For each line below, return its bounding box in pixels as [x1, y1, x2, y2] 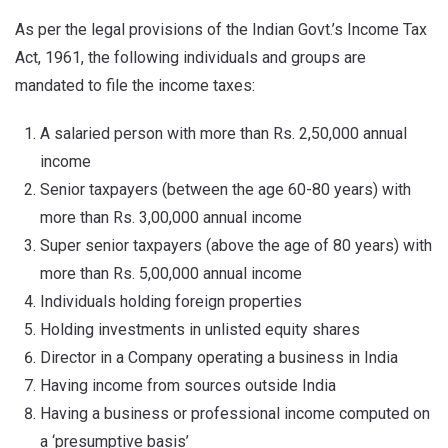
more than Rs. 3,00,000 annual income [40, 207, 302, 227]
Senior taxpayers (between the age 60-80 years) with [40, 179, 411, 199]
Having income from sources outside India [40, 375, 336, 395]
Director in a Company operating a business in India [40, 347, 398, 367]
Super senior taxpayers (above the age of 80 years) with [40, 235, 432, 255]
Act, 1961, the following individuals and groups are [15, 47, 366, 67]
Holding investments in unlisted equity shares [40, 319, 360, 339]
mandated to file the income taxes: [15, 75, 255, 95]
